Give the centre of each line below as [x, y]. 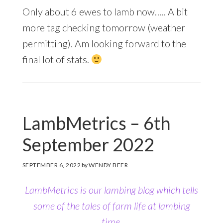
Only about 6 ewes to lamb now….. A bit [105, 11]
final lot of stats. [56, 59]
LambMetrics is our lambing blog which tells [111, 189]
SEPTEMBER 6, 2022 [52, 165]
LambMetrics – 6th [96, 123]
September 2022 [88, 144]
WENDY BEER [109, 165]
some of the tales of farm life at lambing [111, 205]
